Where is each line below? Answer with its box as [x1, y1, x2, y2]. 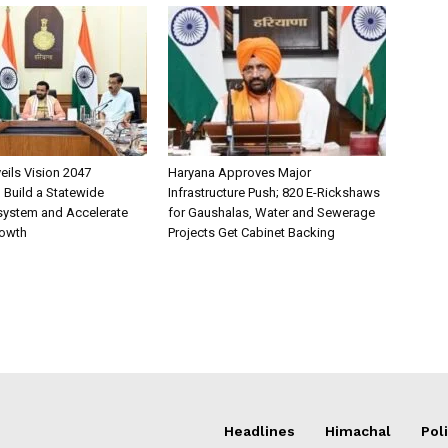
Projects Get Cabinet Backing [168, 224, 335, 240]
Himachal [325, 422, 391, 439]
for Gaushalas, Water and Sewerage [168, 204, 375, 220]
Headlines [224, 422, 295, 439]
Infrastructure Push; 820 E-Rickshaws [168, 184, 380, 200]
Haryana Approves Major [168, 164, 311, 180]
